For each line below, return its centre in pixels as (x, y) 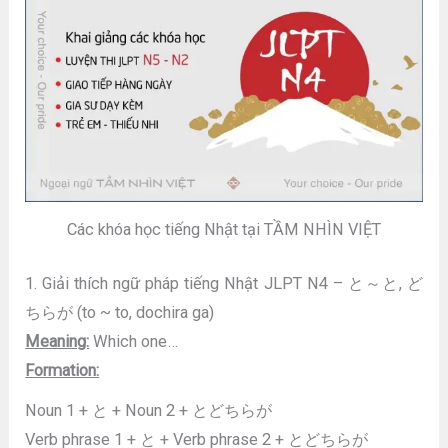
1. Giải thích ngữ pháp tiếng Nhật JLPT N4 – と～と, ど (224, 283)
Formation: (62, 370)
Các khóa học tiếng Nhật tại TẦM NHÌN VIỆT (224, 230)
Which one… (134, 341)
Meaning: (57, 341)
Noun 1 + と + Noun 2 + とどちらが (149, 411)
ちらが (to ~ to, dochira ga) (120, 312)
